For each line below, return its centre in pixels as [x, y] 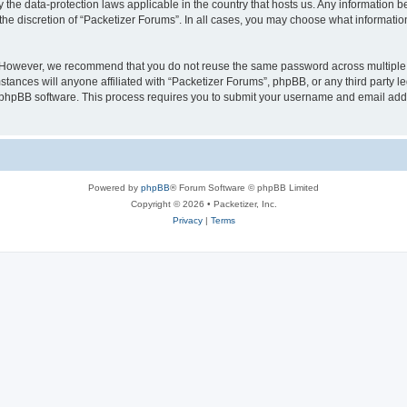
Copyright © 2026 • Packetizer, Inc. [203, 203]
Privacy [187, 220]
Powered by [114, 187]
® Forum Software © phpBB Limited [244, 187]
